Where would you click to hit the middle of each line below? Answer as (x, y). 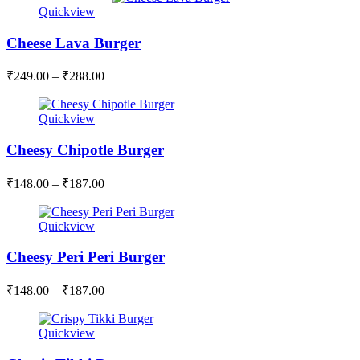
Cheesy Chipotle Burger (85, 149)
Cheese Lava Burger (74, 43)
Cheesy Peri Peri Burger (86, 257)
